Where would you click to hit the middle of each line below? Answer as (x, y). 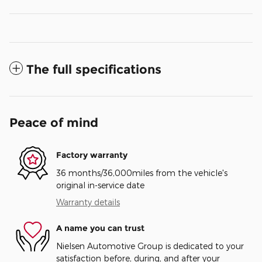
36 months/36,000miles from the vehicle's (142, 173)
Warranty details (88, 202)
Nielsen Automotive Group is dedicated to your (150, 246)
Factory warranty (92, 155)
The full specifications (94, 69)
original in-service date (100, 185)
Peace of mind (54, 122)
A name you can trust (100, 228)
